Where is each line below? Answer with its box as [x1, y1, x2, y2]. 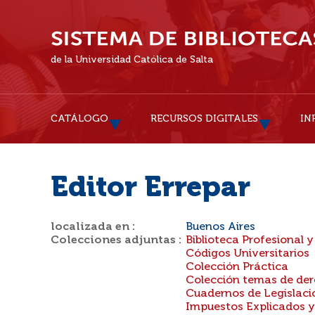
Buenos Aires [186, 221, 255, 233]
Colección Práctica [186, 262, 288, 273]
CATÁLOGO [51, 114, 108, 124]
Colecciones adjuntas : [51, 235, 182, 246]
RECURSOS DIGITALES [150, 114, 258, 124]
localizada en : [51, 221, 136, 233]
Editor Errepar [51, 174, 250, 202]
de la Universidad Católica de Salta [51, 55, 213, 65]
